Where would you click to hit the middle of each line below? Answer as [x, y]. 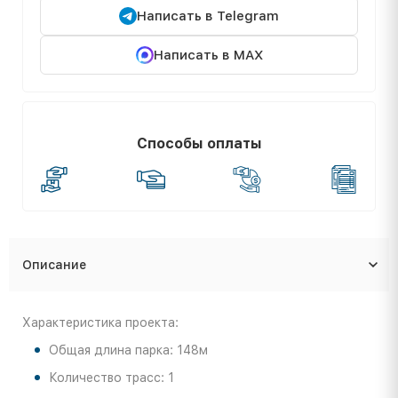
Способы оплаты [199, 143]
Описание [54, 264]
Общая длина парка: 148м [128, 350]
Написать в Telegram [208, 16]
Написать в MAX [208, 55]
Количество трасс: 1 [111, 377]
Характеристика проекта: [100, 322]
